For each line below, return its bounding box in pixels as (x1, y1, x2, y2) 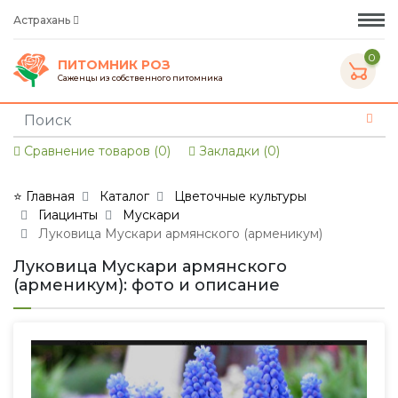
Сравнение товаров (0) (20, 143, 171, 159)
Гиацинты (38, 207, 98, 223)
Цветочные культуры (174, 188, 306, 204)
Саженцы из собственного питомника (58, 72, 223, 83)
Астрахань (13, 12, 73, 27)
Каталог (99, 188, 149, 204)
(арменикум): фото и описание (13, 275, 280, 295)
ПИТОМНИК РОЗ (58, 56, 171, 73)
